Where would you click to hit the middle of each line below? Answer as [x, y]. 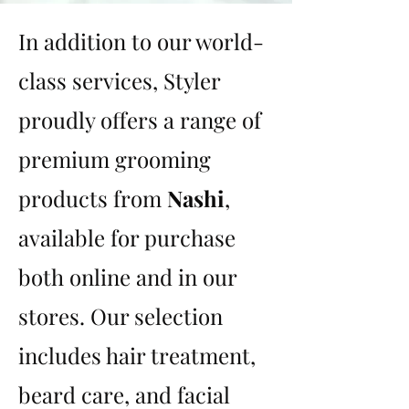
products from [93, 198]
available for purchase [127, 237]
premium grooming [115, 158]
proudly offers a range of [140, 119]
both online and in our [127, 276]
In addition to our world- [141, 41]
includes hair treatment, [137, 355]
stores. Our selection [121, 315]
